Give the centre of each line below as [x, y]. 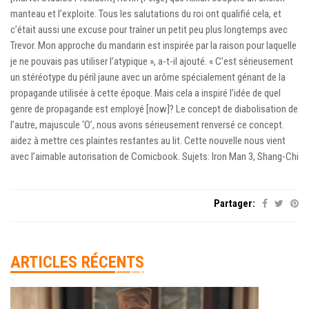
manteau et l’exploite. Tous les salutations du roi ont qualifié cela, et [146, 14]
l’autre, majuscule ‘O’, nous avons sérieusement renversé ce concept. [147, 125]
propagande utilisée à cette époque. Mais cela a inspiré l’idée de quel [146, 93]
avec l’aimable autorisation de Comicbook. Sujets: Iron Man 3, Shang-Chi [154, 157]
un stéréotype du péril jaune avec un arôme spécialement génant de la [148, 78]
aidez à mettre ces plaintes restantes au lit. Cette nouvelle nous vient [148, 141]
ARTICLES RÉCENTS [77, 262]
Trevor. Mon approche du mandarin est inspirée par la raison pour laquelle [153, 46]
